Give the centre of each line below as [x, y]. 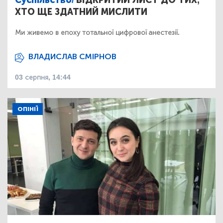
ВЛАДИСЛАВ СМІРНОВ [72, 57]
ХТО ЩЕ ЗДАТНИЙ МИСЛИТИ [81, 12]
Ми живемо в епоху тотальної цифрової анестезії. [97, 33]
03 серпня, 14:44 [43, 78]
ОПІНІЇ [28, 109]
